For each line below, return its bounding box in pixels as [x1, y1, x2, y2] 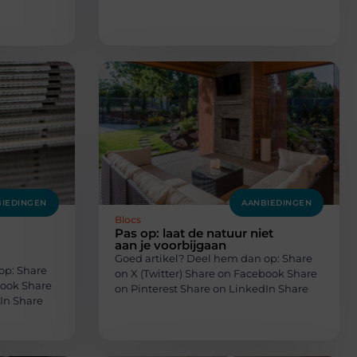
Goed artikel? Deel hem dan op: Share [114, 252, 312, 265]
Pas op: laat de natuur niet [114, 226, 273, 241]
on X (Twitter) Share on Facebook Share [114, 267, 317, 280]
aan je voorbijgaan [114, 237, 226, 253]
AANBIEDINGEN [241, 198, 312, 209]
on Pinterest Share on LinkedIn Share [114, 282, 308, 296]
